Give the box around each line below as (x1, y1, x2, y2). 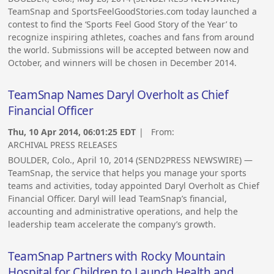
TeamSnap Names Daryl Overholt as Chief (8, 86, 229, 103)
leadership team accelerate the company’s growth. (8, 218, 217, 231)
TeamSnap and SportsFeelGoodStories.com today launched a (8, 6, 257, 18)
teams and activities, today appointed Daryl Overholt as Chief (8, 180, 260, 192)
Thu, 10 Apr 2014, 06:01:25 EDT (8, 126, 136, 138)
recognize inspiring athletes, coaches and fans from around (8, 31, 255, 43)
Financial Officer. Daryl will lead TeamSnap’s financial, (8, 193, 228, 205)
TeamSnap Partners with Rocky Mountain (8, 248, 226, 265)
